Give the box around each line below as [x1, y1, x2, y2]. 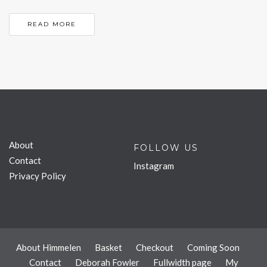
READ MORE [27, 20, 76, 29]
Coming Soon [187, 241, 240, 253]
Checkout [135, 241, 173, 253]
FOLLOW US [133, 142, 198, 153]
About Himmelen [15, 241, 81, 253]
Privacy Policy [9, 170, 66, 181]
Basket [94, 241, 122, 253]
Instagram [133, 160, 174, 171]
